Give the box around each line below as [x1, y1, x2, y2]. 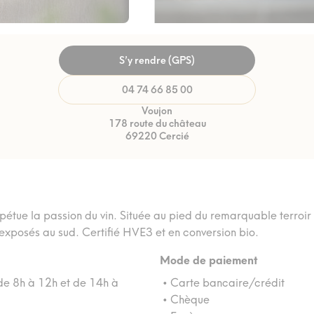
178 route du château [108, 117, 206, 130]
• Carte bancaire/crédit [160, 275, 285, 289]
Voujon [142, 104, 172, 117]
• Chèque [160, 292, 210, 306]
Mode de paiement [160, 253, 258, 267]
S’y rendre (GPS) [119, 54, 195, 67]
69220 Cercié [125, 130, 189, 142]
